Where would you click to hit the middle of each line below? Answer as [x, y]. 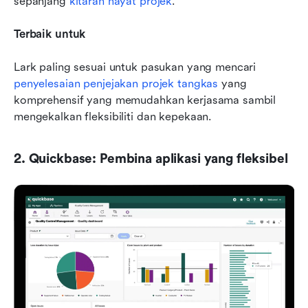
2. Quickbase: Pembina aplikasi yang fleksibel [151, 158]
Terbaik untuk [50, 34]
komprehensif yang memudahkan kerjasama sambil [145, 100]
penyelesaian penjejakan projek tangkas [116, 83]
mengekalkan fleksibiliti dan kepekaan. [113, 116]
